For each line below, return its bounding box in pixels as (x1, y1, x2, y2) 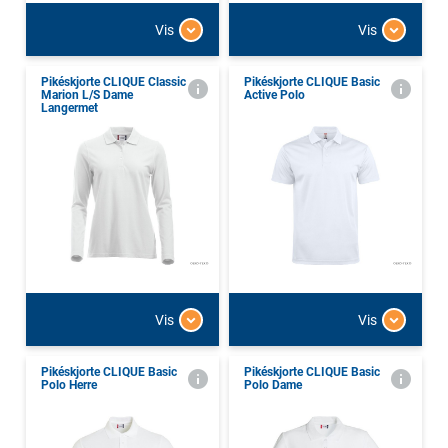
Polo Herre (41, 378, 97, 393)
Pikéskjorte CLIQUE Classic (41, 75, 186, 90)
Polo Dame (244, 378, 302, 393)
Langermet (41, 101, 98, 116)
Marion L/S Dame (41, 88, 133, 103)
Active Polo (244, 88, 305, 103)
